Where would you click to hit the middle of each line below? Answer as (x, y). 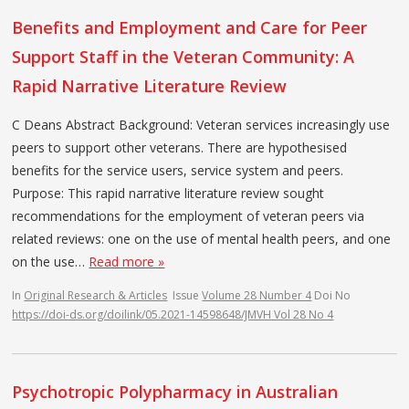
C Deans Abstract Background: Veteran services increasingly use (201, 124)
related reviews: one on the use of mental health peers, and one (202, 238)
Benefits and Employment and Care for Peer (190, 27)
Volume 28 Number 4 (257, 295)
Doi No (333, 295)
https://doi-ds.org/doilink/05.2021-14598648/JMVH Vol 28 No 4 (173, 314)
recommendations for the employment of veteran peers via (189, 215)
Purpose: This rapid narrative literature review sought (168, 193)
